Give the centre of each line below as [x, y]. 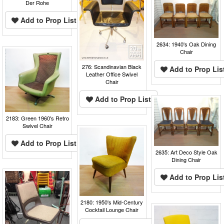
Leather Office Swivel [112, 74]
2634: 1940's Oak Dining [186, 44]
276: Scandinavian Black [112, 66]
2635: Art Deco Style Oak [186, 152]
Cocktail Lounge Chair [112, 209]
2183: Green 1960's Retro [37, 118]
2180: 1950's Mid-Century [112, 202]
